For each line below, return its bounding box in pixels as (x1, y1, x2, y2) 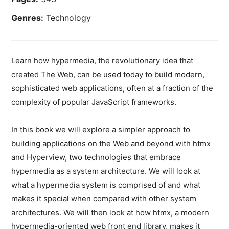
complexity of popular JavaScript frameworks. (11, 97, 177, 107)
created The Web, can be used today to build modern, (11, 69, 205, 79)
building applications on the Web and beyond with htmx (11, 138, 211, 148)
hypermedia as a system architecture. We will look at (11, 166, 201, 176)
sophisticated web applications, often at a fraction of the (11, 83, 214, 93)
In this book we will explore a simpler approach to (11, 124, 191, 134)
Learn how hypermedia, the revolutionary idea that (11, 55, 194, 65)
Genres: (11, 12, 44, 23)
